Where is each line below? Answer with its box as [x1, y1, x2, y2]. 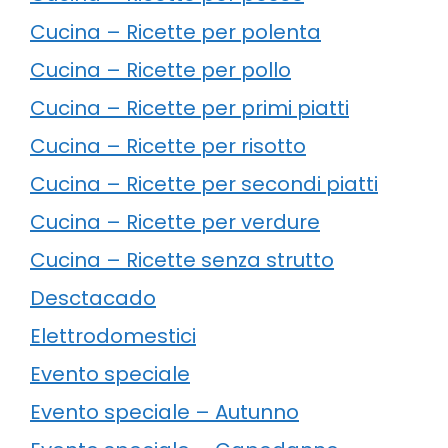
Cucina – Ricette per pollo [30, 55, 291, 84]
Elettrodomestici [30, 321, 196, 350]
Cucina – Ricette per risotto [30, 131, 306, 160]
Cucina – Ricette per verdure [30, 207, 320, 236]
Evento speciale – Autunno [30, 397, 299, 426]
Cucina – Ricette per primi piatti [30, 93, 349, 122]
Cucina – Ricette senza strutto [30, 245, 334, 274]
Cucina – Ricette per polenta [30, 17, 321, 46]
